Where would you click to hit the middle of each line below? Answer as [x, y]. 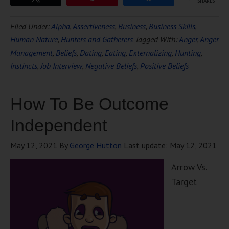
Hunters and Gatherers [97, 39]
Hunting [188, 53]
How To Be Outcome [89, 104]
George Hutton [96, 145]
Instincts [24, 66]
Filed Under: [31, 26]
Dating [91, 53]
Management [31, 53]
